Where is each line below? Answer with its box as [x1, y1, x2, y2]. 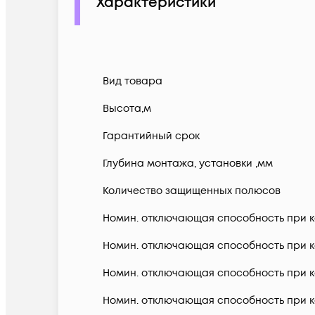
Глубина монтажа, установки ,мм [103, 157, 273, 171]
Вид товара [103, 75, 162, 89]
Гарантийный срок [103, 129, 200, 143]
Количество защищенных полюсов [103, 184, 281, 198]
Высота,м [103, 102, 151, 116]
